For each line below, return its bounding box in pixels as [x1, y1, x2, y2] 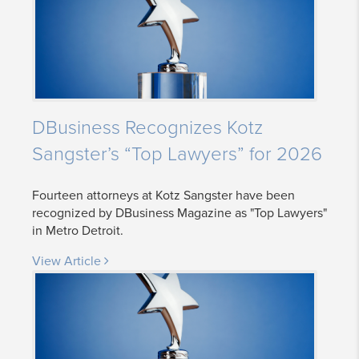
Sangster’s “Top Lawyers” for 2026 [32, 142, 322, 166]
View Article [32, 252, 104, 269]
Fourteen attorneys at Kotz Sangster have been [32, 187, 295, 204]
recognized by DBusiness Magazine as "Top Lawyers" [32, 204, 327, 221]
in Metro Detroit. [32, 222, 123, 239]
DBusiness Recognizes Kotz [32, 115, 263, 139]
